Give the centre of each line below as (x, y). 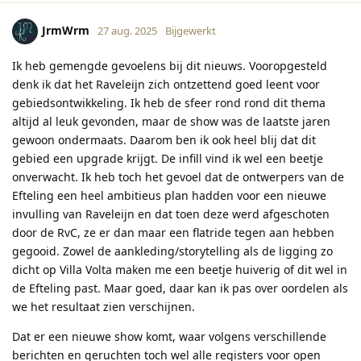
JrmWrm (66, 31)
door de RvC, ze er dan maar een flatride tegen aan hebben (173, 233)
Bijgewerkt (191, 31)
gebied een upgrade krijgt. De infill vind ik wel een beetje (168, 159)
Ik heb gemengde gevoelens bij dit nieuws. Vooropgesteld (170, 66)
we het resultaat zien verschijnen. (104, 307)
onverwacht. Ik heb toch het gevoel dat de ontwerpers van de (178, 177)
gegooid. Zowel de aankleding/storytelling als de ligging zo (172, 251)
